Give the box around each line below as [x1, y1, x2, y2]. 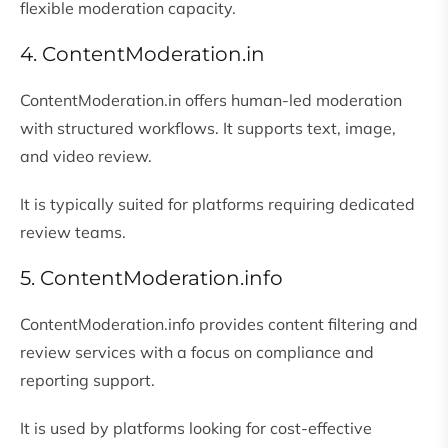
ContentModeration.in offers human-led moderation [20, 90, 402, 111]
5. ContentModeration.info [20, 266, 283, 291]
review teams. [20, 222, 126, 243]
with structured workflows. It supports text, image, [20, 118, 396, 139]
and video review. [20, 146, 152, 167]
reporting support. [20, 370, 155, 391]
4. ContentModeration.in [20, 42, 265, 67]
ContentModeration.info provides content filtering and [20, 314, 418, 335]
